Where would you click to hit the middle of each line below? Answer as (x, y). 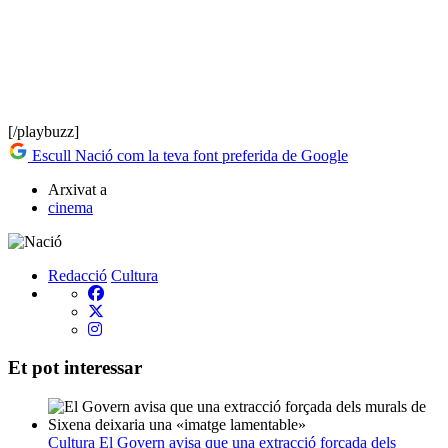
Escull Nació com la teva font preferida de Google (188, 155)
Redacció (77, 275)
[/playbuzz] (43, 131)
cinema (70, 207)
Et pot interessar (75, 368)
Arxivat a (77, 189)
